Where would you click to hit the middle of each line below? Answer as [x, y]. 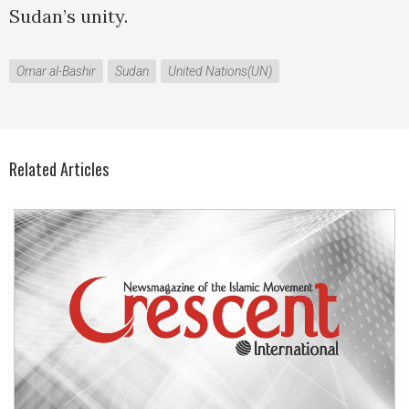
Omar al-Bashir [56, 72]
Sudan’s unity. [68, 16]
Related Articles [59, 169]
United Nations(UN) [220, 72]
